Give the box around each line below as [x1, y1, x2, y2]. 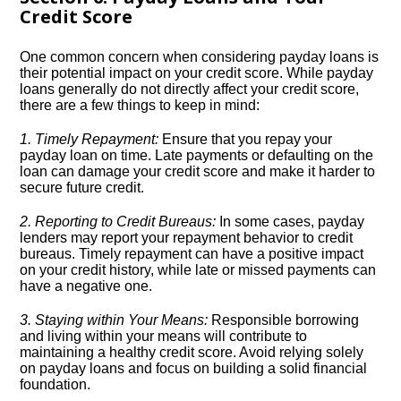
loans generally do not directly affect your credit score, [20, 81, 360, 97]
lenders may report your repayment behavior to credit [20, 230, 354, 245]
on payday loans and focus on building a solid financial [20, 361, 368, 376]
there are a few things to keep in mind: [20, 98, 260, 113]
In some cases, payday [216, 214, 365, 229]
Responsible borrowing [208, 312, 360, 328]
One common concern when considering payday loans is [20, 49, 380, 64]
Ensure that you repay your [158, 132, 333, 147]
